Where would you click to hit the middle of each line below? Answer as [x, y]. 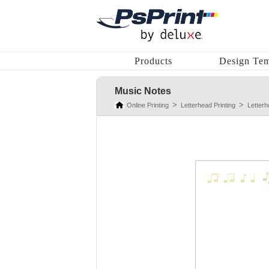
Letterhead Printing [208, 105]
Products [153, 61]
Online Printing [148, 105]
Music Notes [143, 91]
